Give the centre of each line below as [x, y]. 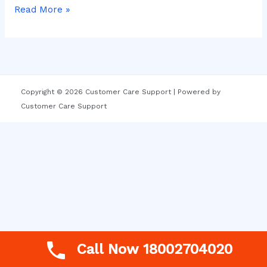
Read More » [42, 9]
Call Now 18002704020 [154, 249]
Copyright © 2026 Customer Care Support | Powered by [121, 91]
